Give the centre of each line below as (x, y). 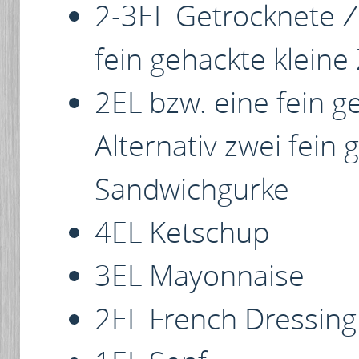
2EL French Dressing (226, 318)
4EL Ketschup (182, 231)
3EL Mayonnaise (200, 274)
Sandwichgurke (192, 188)
